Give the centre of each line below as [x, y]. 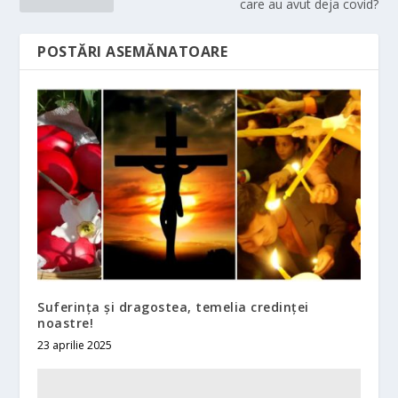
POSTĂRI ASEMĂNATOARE [133, 51]
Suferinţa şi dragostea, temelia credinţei [173, 306]
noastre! [66, 322]
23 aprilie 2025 [75, 345]
